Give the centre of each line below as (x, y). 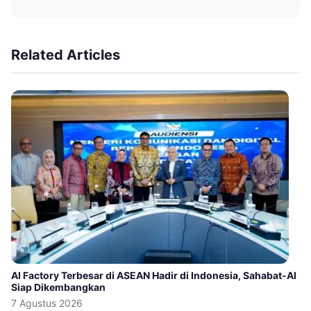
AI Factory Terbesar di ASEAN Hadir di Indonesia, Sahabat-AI (154, 276)
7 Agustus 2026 (47, 303)
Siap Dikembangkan (58, 287)
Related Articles (66, 55)
